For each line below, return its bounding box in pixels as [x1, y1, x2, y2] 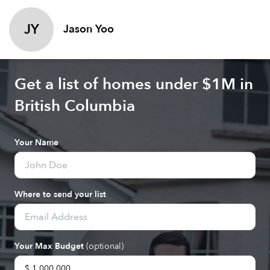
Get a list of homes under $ [14, 74, 212, 95]
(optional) [86, 240, 124, 252]
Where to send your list [14, 189, 106, 200]
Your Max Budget [14, 240, 86, 252]
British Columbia [14, 95, 135, 117]
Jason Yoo [63, 22, 114, 37]
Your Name [14, 137, 58, 148]
